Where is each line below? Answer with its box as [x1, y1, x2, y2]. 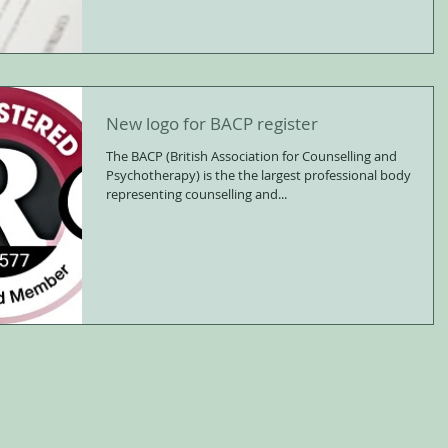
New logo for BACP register [106, 111, 318, 135]
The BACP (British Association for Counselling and [106, 146, 397, 165]
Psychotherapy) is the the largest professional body [106, 165, 411, 184]
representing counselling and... [106, 184, 287, 203]
